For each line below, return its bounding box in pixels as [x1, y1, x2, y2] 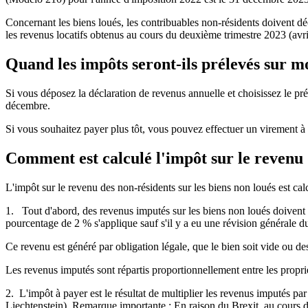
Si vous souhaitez [5, 123, 81, 135]
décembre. [5, 100, 50, 112]
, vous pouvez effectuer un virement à [142, 123, 305, 135]
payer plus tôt [81, 123, 142, 135]
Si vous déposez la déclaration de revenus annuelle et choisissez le [5, 87, 294, 100]
